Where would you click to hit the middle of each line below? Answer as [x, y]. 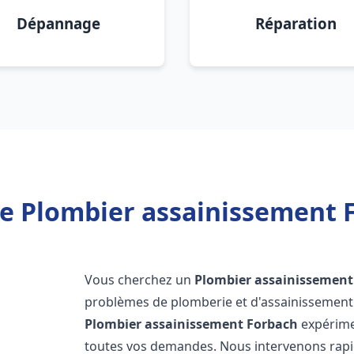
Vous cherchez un [140, 280]
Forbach [273, 324]
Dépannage [58, 23]
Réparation [296, 23]
